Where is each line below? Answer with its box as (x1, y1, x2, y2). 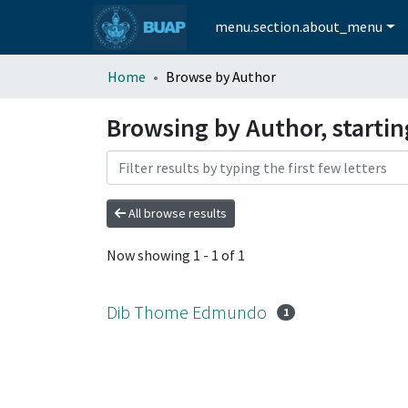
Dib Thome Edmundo (107, 300, 267, 323)
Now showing (107, 246, 193, 265)
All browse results (126, 204, 227, 221)
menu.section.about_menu (215, 17, 383, 36)
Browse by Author (166, 66, 276, 86)
